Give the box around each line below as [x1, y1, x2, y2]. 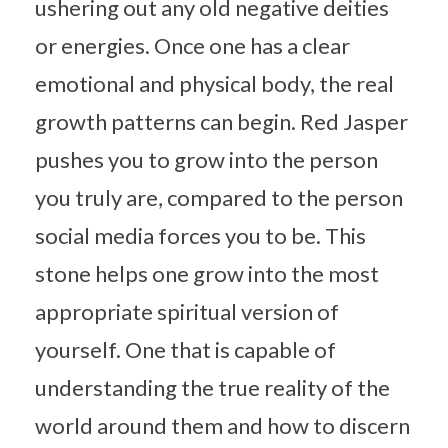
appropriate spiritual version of [35, 297, 339, 325]
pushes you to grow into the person [35, 145, 378, 173]
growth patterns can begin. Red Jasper [35, 107, 408, 135]
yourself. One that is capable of [35, 335, 336, 363]
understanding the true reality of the [35, 373, 390, 401]
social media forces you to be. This [35, 221, 366, 249]
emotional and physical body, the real [35, 69, 394, 97]
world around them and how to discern [35, 411, 410, 439]
